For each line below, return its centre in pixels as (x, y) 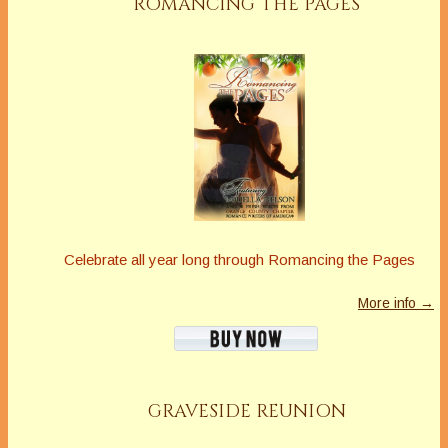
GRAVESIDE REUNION (246, 411)
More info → (396, 302)
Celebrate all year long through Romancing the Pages (239, 259)
